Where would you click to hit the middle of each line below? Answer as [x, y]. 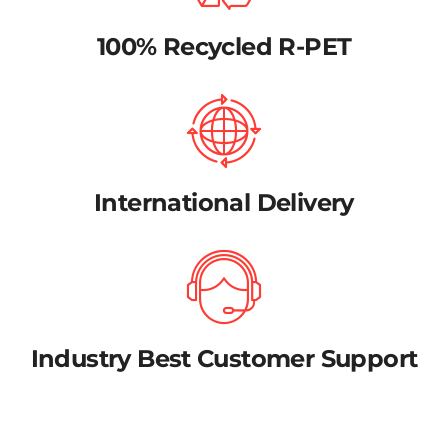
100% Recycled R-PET [224, 47]
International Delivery [224, 203]
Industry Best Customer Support [224, 359]
